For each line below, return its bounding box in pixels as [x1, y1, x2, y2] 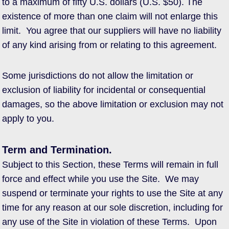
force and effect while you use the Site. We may [2, 174, 199, 184]
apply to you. [2, 113, 54, 124]
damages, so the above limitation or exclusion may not [2, 99, 223, 109]
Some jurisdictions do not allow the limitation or [2, 71, 193, 81]
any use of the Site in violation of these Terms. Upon [2, 217, 217, 227]
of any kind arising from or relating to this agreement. [2, 40, 217, 50]
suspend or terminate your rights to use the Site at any [2, 188, 223, 198]
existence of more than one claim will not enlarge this [2, 11, 218, 21]
